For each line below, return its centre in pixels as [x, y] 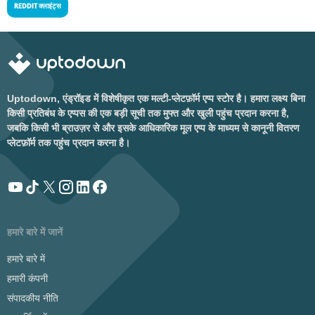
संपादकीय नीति [33, 298]
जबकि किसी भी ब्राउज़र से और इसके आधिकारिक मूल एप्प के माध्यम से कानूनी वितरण [153, 128]
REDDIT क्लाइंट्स [38, 6]
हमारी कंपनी [27, 278]
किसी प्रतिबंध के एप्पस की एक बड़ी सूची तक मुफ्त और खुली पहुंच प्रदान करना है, [148, 113]
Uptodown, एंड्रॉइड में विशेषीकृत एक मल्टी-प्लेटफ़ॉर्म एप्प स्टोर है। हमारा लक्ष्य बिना [156, 98]
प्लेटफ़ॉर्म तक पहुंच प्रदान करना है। [69, 143]
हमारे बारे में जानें [35, 232]
